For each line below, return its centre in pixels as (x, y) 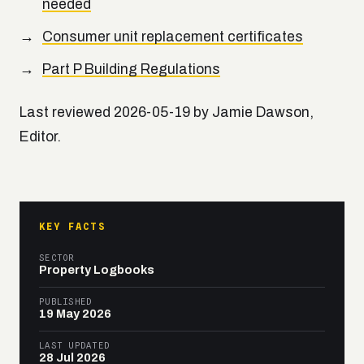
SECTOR (57, 258)
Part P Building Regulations (131, 70)
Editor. (40, 137)
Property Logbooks (97, 270)
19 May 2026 (75, 314)
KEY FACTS (72, 227)
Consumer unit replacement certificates (173, 37)
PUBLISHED (66, 302)
